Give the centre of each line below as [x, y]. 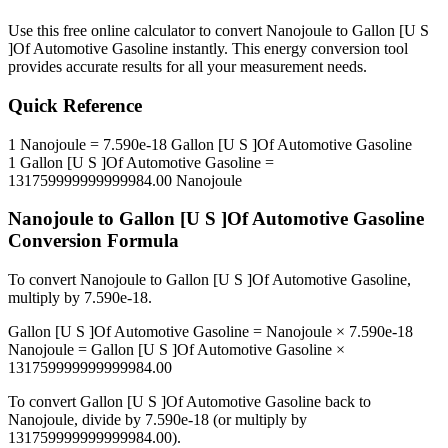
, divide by [109, 420]
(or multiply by [258, 420]
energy [285, 49]
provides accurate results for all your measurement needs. [187, 67]
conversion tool [357, 49]
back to [346, 402]
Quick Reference [75, 106]
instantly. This [216, 49]
